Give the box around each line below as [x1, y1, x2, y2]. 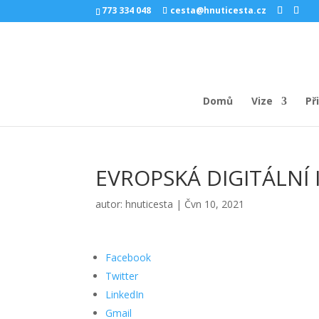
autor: [95, 197, 126, 211]
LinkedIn [105, 288, 145, 301]
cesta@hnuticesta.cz [170, 4, 267, 16]
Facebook [105, 251, 152, 264]
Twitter [105, 269, 139, 283]
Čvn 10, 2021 [184, 197, 245, 211]
